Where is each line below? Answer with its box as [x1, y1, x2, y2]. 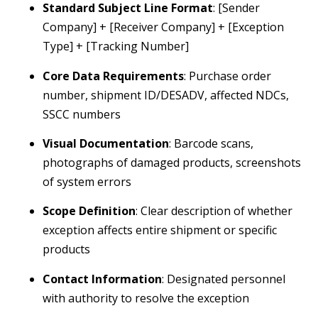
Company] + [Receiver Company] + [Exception [43, 19, 284, 35]
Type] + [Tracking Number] [43, 38, 189, 55]
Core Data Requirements [43, 67, 184, 84]
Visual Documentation [43, 135, 169, 151]
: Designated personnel [162, 270, 285, 287]
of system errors [43, 173, 131, 190]
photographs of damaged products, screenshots [43, 154, 301, 170]
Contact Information [43, 270, 162, 287]
